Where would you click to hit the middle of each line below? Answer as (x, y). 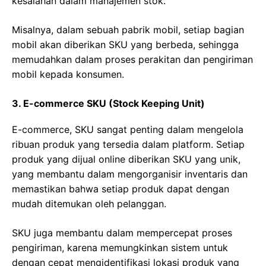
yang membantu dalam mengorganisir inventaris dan (130, 174)
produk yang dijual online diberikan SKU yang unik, (126, 159)
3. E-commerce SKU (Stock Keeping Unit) (108, 103)
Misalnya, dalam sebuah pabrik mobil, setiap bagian (128, 29)
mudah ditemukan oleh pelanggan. (89, 203)
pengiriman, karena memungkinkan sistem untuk (120, 247)
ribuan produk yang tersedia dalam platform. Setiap (128, 144)
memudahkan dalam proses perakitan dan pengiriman (132, 59)
